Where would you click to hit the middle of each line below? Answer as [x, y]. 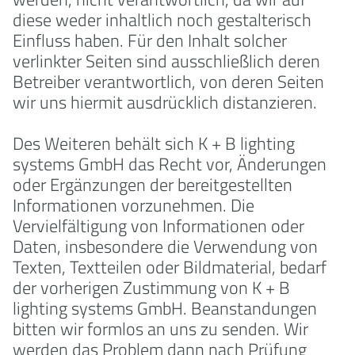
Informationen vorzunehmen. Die [134, 205]
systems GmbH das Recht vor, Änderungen [170, 164]
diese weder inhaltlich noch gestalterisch [162, 20]
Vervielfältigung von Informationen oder [158, 226]
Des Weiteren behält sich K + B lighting [154, 143]
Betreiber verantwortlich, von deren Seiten [168, 82]
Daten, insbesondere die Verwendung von [165, 246]
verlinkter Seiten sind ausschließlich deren [166, 61]
